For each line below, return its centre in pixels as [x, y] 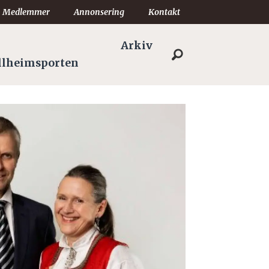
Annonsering [99, 12]
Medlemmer [26, 12]
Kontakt [164, 12]
